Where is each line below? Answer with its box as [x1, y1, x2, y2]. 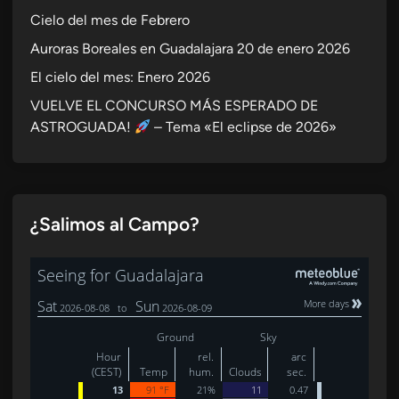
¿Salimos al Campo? [30, 213, 199, 236]
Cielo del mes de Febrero [30, 12, 190, 29]
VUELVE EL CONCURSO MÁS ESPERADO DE [30, 97, 318, 115]
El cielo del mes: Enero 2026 [30, 69, 210, 86]
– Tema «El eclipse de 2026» [151, 118, 338, 136]
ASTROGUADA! [30, 118, 134, 136]
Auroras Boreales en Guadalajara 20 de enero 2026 [30, 40, 350, 58]
